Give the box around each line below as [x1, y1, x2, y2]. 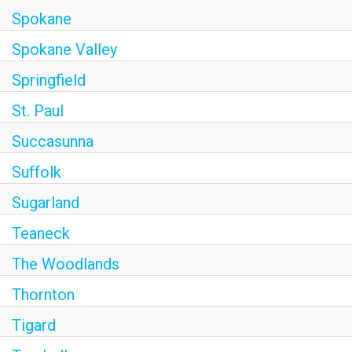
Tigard [12, 316, 56, 335]
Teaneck [12, 224, 70, 243]
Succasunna [12, 132, 93, 151]
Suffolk [12, 163, 61, 181]
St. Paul [12, 101, 64, 120]
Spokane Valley [12, 40, 117, 59]
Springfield [12, 71, 86, 90]
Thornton [12, 285, 75, 304]
